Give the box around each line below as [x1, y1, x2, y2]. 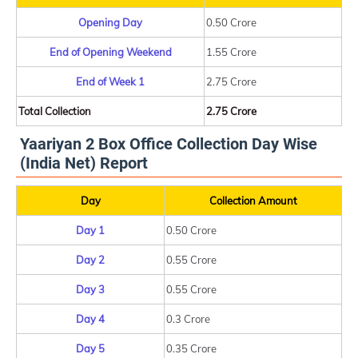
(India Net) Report [20, 153, 148, 173]
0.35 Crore [166, 342, 217, 355]
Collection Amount [209, 194, 297, 207]
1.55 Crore [206, 46, 257, 58]
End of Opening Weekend [49, 46, 172, 58]
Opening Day [78, 16, 142, 29]
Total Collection [18, 105, 91, 117]
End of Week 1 [76, 75, 145, 88]
